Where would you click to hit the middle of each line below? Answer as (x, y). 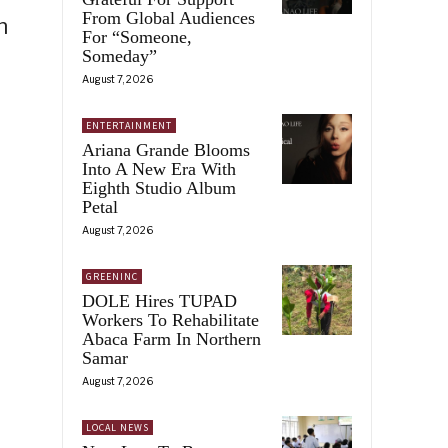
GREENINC (112, 276)
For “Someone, (137, 36)
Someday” (119, 55)
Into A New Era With (159, 168)
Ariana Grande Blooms (166, 149)
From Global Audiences (168, 17)
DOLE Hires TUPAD (159, 300)
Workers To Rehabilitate (170, 319)
